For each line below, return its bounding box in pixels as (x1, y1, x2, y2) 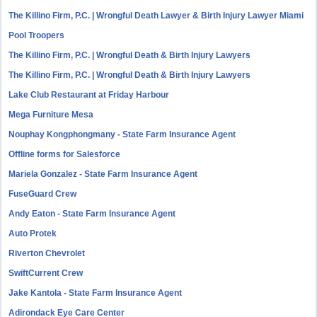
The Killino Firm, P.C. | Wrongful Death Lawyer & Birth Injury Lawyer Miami (8, 11, 304, 21)
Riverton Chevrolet (8, 248, 86, 258)
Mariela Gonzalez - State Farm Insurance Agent (8, 169, 198, 179)
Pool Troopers (8, 30, 65, 40)
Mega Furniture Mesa (8, 110, 94, 120)
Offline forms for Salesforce (8, 149, 121, 159)
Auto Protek (8, 229, 57, 238)
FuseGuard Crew (8, 189, 77, 199)
